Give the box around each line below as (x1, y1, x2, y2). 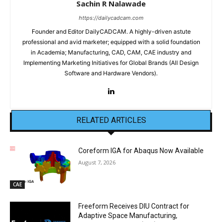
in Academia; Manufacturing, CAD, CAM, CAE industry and (31, 49, 191, 56)
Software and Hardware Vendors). (64, 69, 158, 77)
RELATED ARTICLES (76, 115, 146, 125)
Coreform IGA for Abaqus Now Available (78, 147, 204, 155)
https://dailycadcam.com (78, 14, 144, 22)
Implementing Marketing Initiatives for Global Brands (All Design (23, 59, 199, 67)
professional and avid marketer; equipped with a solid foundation (22, 38, 200, 46)
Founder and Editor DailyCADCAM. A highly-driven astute (31, 28, 191, 36)
